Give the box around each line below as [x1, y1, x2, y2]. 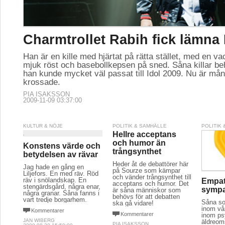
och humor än [112, 139, 166, 147]
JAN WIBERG [23, 217, 55, 223]
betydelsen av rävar [23, 150, 98, 159]
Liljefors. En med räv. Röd [23, 170, 98, 177]
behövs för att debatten [112, 193, 180, 200]
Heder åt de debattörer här [112, 160, 188, 168]
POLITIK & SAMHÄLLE [112, 123, 167, 129]
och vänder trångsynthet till [112, 173, 191, 181]
